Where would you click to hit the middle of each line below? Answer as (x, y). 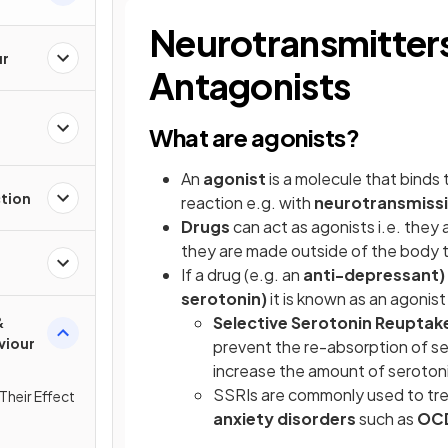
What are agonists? (254, 137)
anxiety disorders (286, 418)
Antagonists (250, 85)
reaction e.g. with (247, 202)
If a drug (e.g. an (242, 274)
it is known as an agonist (356, 298)
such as (388, 418)
